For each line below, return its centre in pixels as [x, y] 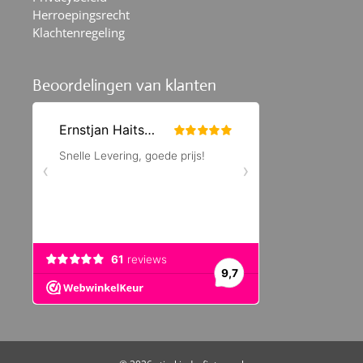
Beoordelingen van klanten [124, 85]
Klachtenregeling [79, 32]
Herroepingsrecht [81, 15]
